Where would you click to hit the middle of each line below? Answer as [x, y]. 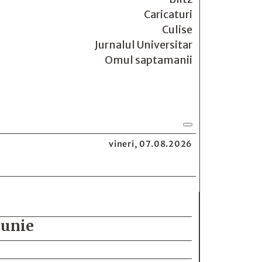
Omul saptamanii [149, 60]
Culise [177, 30]
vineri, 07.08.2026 [151, 144]
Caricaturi [168, 14]
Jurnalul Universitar [144, 45]
